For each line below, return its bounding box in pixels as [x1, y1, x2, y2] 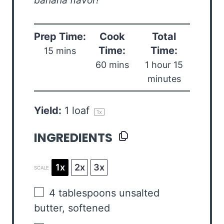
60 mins [95, 59, 129, 70]
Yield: [34, 104, 61, 117]
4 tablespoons [49, 187, 116, 199]
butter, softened [34, 202, 110, 214]
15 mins [44, 45, 76, 56]
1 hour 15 [145, 59, 183, 70]
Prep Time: [34, 30, 86, 43]
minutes [147, 73, 181, 84]
